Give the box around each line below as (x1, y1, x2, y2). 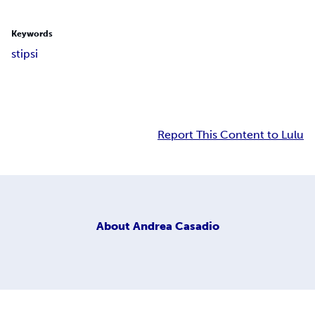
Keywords (11, 29, 53, 39)
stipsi (11, 47, 38, 61)
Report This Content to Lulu (157, 128, 304, 142)
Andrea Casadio (132, 219, 219, 233)
